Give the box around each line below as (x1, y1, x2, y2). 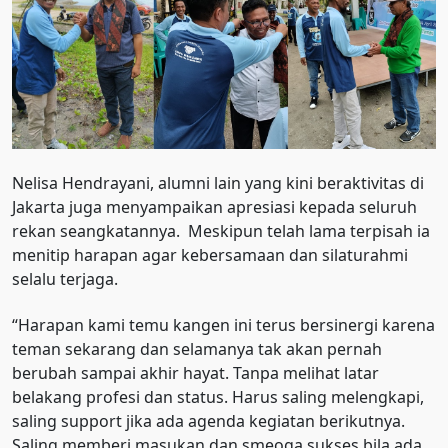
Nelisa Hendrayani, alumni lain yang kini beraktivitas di (12, 172, 424, 195)
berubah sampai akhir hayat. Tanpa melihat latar (12, 362, 379, 385)
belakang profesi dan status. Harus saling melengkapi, (12, 386, 424, 409)
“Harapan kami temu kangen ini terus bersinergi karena (12, 314, 435, 337)
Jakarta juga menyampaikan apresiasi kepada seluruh (12, 196, 417, 219)
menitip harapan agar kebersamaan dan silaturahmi (12, 244, 408, 267)
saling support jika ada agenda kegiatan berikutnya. (12, 410, 405, 433)
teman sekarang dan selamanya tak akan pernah (12, 338, 382, 361)
